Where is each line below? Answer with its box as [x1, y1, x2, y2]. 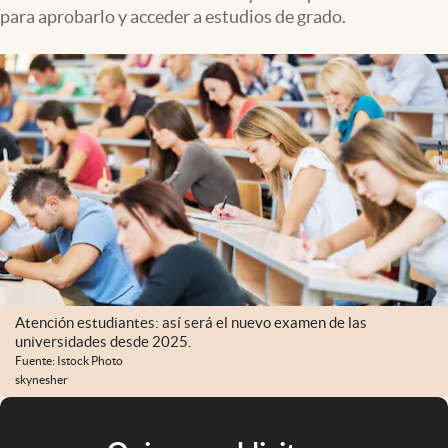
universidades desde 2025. [15, 333, 191, 351]
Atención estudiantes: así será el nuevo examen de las [15, 314, 367, 332]
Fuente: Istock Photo [15, 354, 123, 368]
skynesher [15, 373, 68, 387]
